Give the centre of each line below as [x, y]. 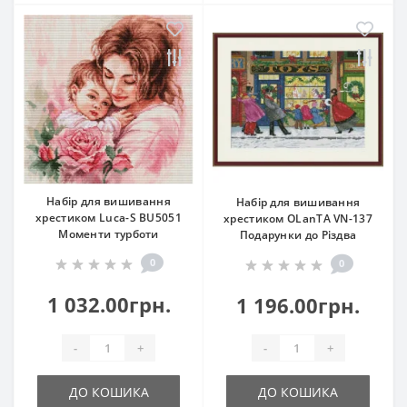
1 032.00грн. [109, 305]
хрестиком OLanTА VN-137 [298, 219]
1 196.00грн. [298, 306]
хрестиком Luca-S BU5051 [109, 218]
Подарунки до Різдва [298, 235]
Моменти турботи [109, 234]
